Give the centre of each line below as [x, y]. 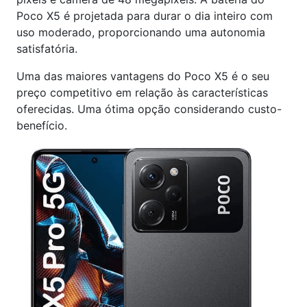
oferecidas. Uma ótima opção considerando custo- [149, 109]
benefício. [42, 125]
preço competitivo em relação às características [142, 92]
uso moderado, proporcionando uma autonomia [141, 32]
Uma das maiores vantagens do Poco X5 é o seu [143, 76]
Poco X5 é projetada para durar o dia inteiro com [145, 15]
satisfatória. [47, 48]
